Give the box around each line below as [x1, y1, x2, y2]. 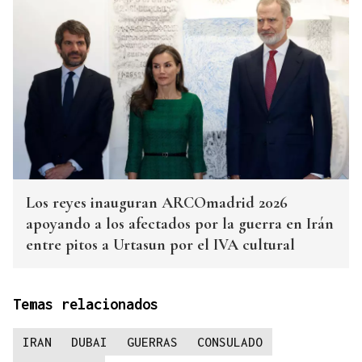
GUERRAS [127, 334, 178, 349]
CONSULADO [197, 334, 263, 349]
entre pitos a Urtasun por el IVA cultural [26, 234, 295, 255]
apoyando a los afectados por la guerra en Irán [26, 213, 334, 234]
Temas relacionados [13, 295, 158, 313]
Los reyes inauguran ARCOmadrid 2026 [26, 192, 288, 213]
